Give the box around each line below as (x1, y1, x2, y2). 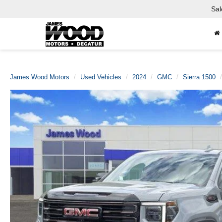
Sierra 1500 (183, 73, 216, 81)
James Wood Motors (10, 73, 69, 81)
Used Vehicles (80, 73, 121, 81)
